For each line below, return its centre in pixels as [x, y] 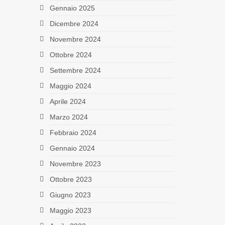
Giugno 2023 [70, 195]
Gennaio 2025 [72, 8]
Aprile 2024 [68, 101]
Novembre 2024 [75, 39]
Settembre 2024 [75, 70]
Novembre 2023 [75, 163]
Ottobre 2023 [71, 179]
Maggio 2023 [70, 210]
